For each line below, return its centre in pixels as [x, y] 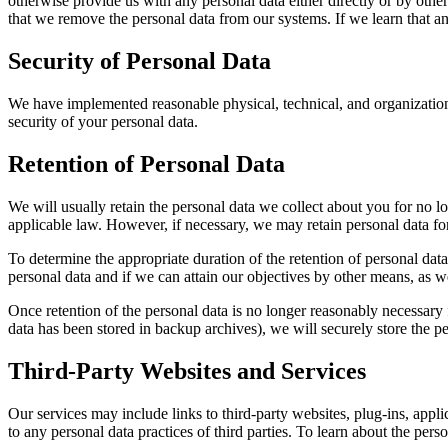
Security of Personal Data [139, 61]
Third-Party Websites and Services [187, 370]
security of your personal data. [103, 122]
